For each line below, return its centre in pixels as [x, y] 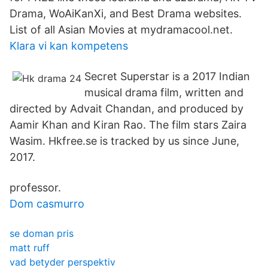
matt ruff [30, 248]
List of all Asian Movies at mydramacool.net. [121, 30]
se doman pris [42, 233]
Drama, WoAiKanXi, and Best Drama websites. [126, 13]
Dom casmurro [47, 204]
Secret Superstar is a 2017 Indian [167, 76]
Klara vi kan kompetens [69, 46]
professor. [35, 188]
